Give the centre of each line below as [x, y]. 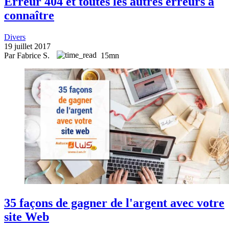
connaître [29, 16]
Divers [15, 37]
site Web [27, 216]
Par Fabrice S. [28, 56]
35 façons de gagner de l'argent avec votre [114, 203]
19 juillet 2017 [27, 47]
